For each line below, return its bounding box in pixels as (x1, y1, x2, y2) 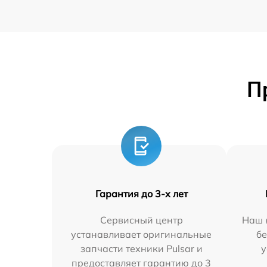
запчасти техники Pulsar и (80, 242, 203, 254)
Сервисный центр (100, 213, 183, 226)
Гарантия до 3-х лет (95, 187, 188, 200)
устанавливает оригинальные (71, 228, 212, 240)
